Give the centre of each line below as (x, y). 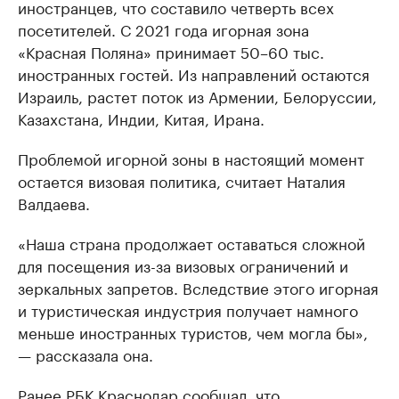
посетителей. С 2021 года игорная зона (163, 28)
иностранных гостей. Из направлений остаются (194, 73)
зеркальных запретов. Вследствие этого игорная (198, 287)
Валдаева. (54, 202)
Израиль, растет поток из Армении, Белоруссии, (197, 95)
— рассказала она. (85, 354)
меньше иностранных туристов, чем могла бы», (193, 331)
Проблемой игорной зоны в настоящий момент (191, 158)
